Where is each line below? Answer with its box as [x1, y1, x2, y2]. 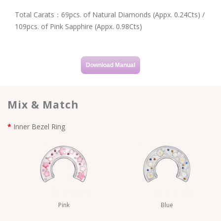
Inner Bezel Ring [13, 121, 65, 131]
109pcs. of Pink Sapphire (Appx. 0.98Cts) [15, 21, 146, 31]
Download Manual [86, 61, 135, 69]
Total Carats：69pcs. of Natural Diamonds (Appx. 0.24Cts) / [15, 9, 205, 19]
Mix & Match [7, 97, 79, 111]
